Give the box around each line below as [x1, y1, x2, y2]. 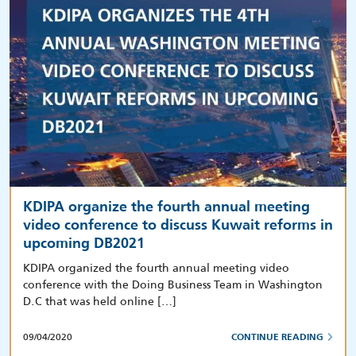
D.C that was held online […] [23, 292, 176, 310]
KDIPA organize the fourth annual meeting [23, 199, 310, 215]
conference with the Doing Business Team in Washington [23, 275, 323, 293]
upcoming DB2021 [23, 236, 145, 251]
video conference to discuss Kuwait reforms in [23, 218, 333, 233]
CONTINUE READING [231, 332, 323, 342]
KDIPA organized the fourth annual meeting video [23, 258, 289, 277]
